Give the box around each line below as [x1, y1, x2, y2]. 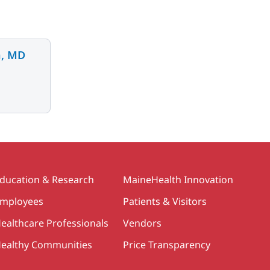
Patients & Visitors [123, 194, 207, 208]
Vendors [123, 216, 162, 230]
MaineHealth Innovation [123, 172, 233, 186]
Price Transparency [123, 237, 210, 251]
